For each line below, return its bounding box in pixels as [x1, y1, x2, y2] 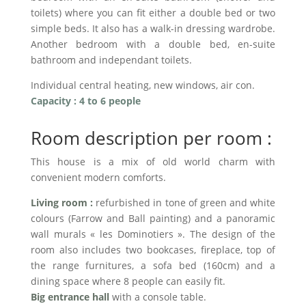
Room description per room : [30, 126, 272, 150]
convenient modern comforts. [30, 171, 166, 184]
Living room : [30, 196, 94, 209]
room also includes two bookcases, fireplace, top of [30, 243, 276, 256]
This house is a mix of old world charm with [30, 155, 276, 168]
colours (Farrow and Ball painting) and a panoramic [30, 212, 276, 225]
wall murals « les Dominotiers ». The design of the [30, 227, 276, 240]
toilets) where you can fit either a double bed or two [30, 6, 276, 19]
